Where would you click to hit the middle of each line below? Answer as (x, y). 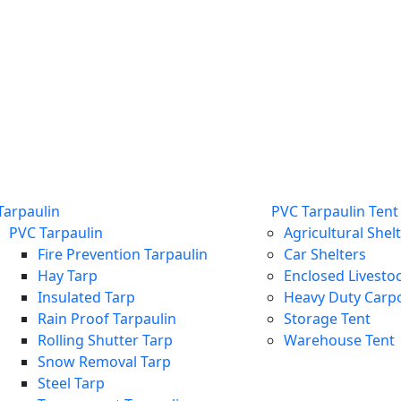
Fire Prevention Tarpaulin (123, 254)
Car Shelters (325, 254)
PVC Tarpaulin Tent (335, 211)
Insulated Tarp (86, 297)
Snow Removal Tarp (104, 362)
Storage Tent (327, 319)
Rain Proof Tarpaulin (107, 319)
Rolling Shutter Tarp (105, 340)
